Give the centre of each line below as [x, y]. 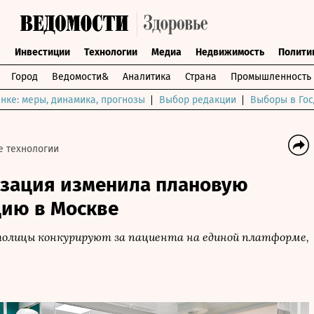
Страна [201, 77]
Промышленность [271, 77]
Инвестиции [42, 52]
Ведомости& [80, 77]
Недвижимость [230, 52]
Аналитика [147, 77]
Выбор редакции [198, 100]
